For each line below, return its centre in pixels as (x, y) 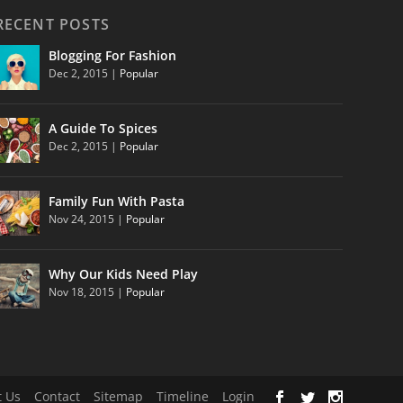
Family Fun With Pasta (116, 201)
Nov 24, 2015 (81, 219)
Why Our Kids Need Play (123, 274)
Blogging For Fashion (112, 56)
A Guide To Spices (103, 129)
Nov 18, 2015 (81, 292)
